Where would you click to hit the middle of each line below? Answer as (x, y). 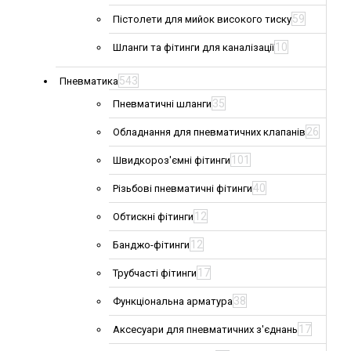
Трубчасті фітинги (155, 273)
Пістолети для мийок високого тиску (202, 20)
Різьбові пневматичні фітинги (183, 189)
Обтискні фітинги (153, 217)
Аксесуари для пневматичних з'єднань (205, 330)
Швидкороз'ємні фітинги (172, 161)
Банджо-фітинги (151, 245)
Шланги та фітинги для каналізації (194, 48)
